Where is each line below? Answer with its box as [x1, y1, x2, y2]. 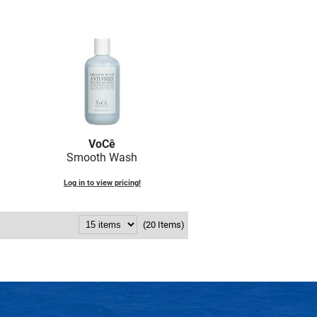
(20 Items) [143, 219, 185, 231]
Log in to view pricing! [63, 178, 141, 188]
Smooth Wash [67, 151, 138, 165]
